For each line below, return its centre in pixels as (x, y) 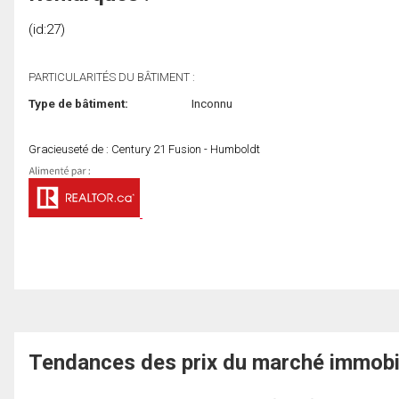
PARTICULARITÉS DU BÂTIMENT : (112, 77)
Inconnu (212, 103)
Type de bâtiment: (78, 103)
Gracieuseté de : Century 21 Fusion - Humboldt (144, 149)
